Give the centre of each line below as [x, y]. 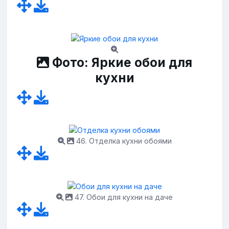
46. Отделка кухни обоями [123, 141]
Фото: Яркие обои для [121, 62]
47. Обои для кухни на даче [123, 197]
